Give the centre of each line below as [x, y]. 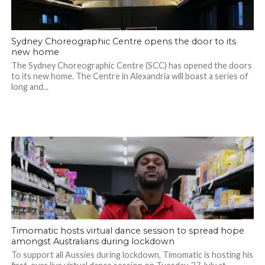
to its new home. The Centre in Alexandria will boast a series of [130, 76]
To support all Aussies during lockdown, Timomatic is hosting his [132, 255]
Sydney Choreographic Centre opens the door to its [123, 42]
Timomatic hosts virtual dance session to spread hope [127, 231]
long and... [30, 87]
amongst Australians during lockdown [93, 242]
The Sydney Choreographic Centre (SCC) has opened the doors [131, 66]
